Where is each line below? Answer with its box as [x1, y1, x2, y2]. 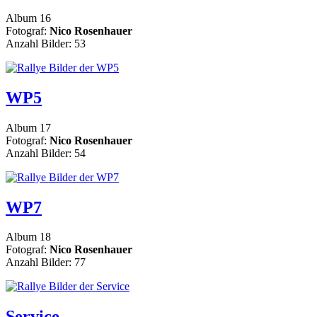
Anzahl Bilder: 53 [6, 37, 86, 50]
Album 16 [6, 11, 51, 24]
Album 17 [6, 121, 51, 134]
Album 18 [6, 231, 51, 243]
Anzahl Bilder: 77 [6, 256, 86, 269]
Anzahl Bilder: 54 [6, 146, 86, 159]
